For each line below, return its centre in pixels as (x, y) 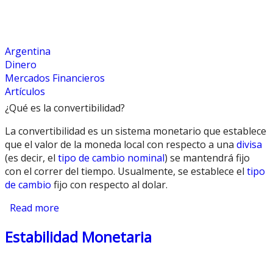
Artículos (25, 92)
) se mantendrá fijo (207, 158)
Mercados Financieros (55, 78)
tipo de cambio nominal (111, 158)
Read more (34, 207)
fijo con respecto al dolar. (109, 184)
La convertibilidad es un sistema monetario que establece (136, 131)
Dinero (21, 65)
